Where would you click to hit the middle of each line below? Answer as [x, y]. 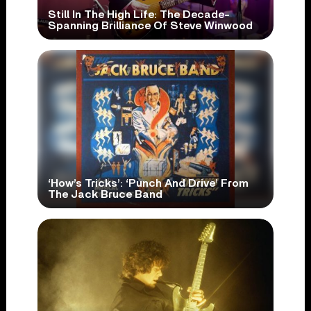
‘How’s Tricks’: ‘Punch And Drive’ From [148, 184]
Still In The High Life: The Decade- [138, 15]
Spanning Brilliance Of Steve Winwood [150, 26]
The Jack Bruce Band [105, 195]
